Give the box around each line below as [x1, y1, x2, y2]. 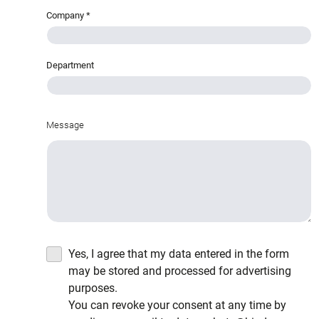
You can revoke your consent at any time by [68, 298, 286, 312]
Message [46, 119, 84, 130]
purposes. [68, 281, 117, 295]
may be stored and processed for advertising [68, 263, 291, 278]
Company [46, 9, 86, 21]
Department [46, 60, 94, 71]
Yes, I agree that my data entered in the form [68, 246, 289, 261]
